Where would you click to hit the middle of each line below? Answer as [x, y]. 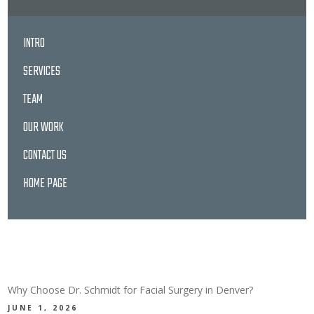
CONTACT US [45, 156]
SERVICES [42, 71]
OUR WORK [44, 128]
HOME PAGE [46, 184]
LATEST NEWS [76, 250]
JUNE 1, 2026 [43, 307]
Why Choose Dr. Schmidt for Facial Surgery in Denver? [131, 289]
